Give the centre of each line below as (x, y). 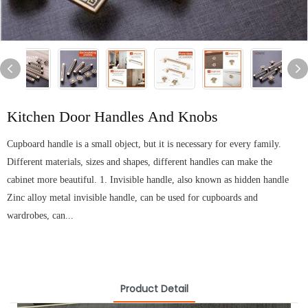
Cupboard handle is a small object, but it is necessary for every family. (144, 144)
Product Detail (154, 289)
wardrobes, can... (40, 216)
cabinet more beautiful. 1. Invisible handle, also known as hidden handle (148, 180)
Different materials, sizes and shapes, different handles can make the (140, 162)
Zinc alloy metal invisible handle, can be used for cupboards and (132, 198)
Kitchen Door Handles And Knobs (112, 117)
